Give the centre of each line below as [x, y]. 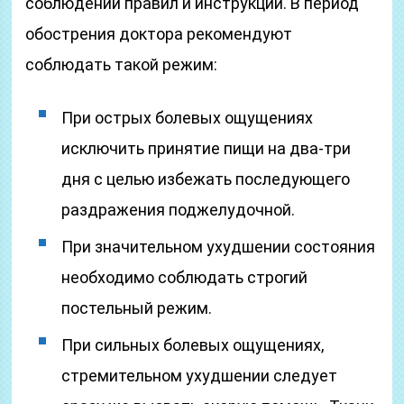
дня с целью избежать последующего [206, 179]
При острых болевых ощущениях [188, 118]
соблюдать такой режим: [122, 64]
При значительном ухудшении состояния [219, 247]
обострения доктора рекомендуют [159, 34]
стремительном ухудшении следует [200, 376]
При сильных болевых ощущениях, [193, 345]
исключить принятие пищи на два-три [207, 148]
